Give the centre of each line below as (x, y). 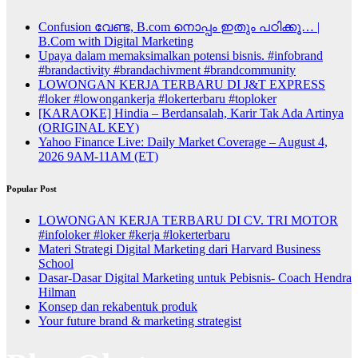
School (56, 264)
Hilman (57, 292)
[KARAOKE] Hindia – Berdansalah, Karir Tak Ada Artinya (191, 113)
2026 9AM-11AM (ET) (98, 157)
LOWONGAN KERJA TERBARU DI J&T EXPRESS (182, 85)
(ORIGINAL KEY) (89, 128)
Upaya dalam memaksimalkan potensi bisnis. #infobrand (181, 56)
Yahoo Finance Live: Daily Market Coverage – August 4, (183, 142)
